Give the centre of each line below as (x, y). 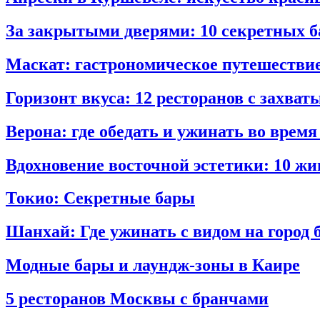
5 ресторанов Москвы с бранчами (137, 299)
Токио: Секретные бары (100, 198)
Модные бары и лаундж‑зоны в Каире (153, 265)
